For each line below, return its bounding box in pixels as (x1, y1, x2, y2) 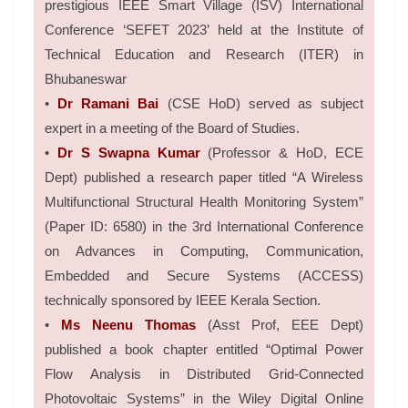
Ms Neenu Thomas (61, 317, 196, 333)
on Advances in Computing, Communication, (45, 243, 363, 260)
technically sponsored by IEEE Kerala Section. (45, 292, 321, 309)
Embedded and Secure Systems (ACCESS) (45, 268, 363, 284)
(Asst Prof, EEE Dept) (196, 317, 363, 333)
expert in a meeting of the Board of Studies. (45, 120, 300, 137)
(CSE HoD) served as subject (158, 96, 363, 112)
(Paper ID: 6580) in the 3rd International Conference (45, 219, 363, 235)
